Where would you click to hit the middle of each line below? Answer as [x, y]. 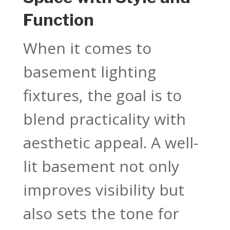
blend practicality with [104, 119]
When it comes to [87, 48]
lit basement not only [101, 166]
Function [58, 20]
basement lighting [89, 71]
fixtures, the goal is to [102, 95]
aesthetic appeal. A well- [110, 142]
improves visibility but [103, 189]
